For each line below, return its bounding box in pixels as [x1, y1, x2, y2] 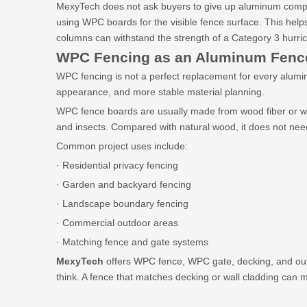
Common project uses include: [56, 140, 188, 151]
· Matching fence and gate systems [56, 236, 208, 247]
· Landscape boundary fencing [56, 198, 188, 209]
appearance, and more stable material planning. [56, 86, 265, 97]
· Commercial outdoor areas [56, 217, 178, 228]
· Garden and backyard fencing [56, 179, 191, 190]
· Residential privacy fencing [56, 160, 178, 171]
